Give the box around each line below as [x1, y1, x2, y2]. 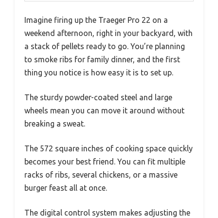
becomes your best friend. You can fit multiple [24, 157, 185, 166]
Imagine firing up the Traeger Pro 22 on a [24, 15, 168, 24]
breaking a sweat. [24, 119, 85, 128]
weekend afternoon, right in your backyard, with [24, 28, 193, 37]
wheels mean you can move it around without [24, 106, 184, 115]
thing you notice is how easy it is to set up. [24, 68, 173, 77]
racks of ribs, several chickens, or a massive [24, 170, 178, 179]
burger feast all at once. [24, 183, 107, 192]
